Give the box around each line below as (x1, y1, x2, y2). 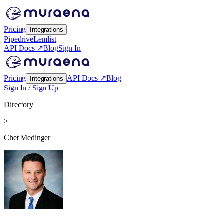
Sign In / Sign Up (4, 84, 58, 92)
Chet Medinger (4, 133, 50, 142)
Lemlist (33, 35, 56, 43)
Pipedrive (4, 35, 33, 43)
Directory (4, 100, 33, 109)
